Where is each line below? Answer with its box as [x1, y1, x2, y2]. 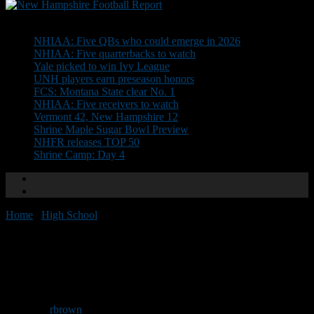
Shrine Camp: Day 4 [34, 149, 125, 161]
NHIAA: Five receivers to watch [34, 98, 179, 110]
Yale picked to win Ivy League [34, 60, 170, 72]
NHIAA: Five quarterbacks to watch [34, 48, 196, 60]
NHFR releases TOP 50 [34, 136, 139, 148]
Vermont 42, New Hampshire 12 [34, 111, 178, 123]
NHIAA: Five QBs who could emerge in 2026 [34, 35, 240, 47]
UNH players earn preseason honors [34, 73, 194, 85]
